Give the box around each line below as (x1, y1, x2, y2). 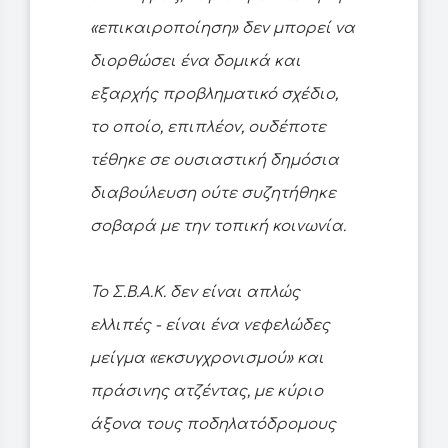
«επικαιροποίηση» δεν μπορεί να (90, 20, 355, 38)
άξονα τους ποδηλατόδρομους (90, 416, 336, 434)
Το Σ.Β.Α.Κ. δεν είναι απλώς (90, 284, 300, 302)
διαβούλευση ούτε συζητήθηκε (90, 185, 336, 203)
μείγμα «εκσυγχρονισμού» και (90, 350, 324, 368)
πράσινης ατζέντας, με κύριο (90, 383, 323, 401)
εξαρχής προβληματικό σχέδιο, (90, 86, 338, 104)
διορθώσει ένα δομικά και (90, 53, 301, 71)
